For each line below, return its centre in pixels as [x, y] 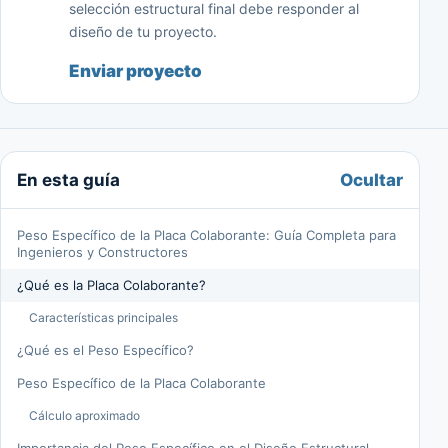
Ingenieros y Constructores [102, 252]
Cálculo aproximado [84, 416]
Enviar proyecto [135, 71]
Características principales [103, 318]
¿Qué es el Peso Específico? [105, 350]
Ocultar [371, 179]
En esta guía [68, 180]
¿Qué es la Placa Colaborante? [111, 285]
